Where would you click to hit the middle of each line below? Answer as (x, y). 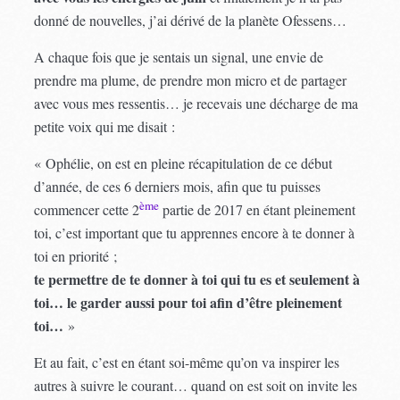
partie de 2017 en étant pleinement (258, 209)
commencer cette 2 (87, 209)
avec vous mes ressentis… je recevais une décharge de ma (196, 103)
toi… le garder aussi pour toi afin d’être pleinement (188, 302)
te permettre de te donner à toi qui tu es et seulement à (197, 279)
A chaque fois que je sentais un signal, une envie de (179, 56)
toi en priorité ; (76, 255)
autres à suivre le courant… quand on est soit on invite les (196, 385)
